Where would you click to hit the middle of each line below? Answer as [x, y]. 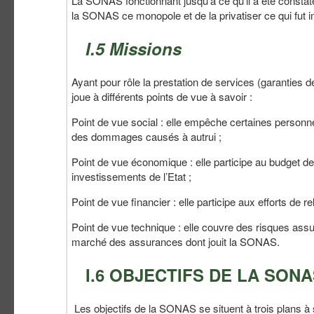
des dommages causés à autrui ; [146, 137]
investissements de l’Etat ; [131, 177]
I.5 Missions [134, 49]
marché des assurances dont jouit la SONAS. [176, 242]
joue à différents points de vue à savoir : [162, 97]
